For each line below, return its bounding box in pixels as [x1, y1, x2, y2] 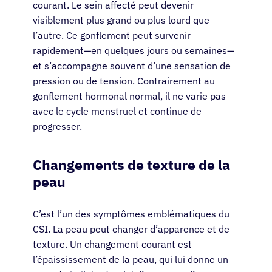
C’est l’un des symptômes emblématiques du [33, 208, 229, 220]
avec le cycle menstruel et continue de [33, 105, 202, 118]
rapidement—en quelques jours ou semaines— [33, 44, 234, 57]
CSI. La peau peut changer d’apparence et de [33, 223, 229, 236]
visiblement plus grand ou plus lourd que [33, 14, 209, 27]
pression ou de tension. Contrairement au [33, 75, 215, 87]
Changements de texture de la [33, 155, 230, 174]
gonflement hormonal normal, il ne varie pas [33, 90, 226, 103]
